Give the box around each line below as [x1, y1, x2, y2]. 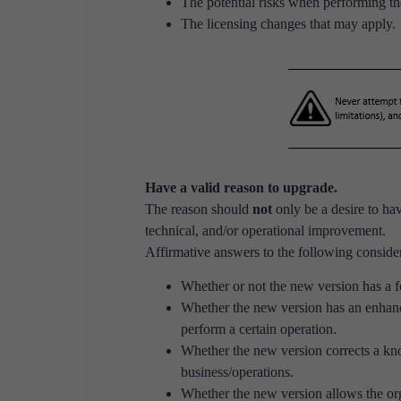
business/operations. [181, 364, 294, 380]
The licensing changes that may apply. [181, 16, 396, 31]
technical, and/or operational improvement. [145, 223, 386, 238]
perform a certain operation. [181, 321, 337, 337]
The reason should [145, 201, 252, 217]
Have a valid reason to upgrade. [145, 180, 337, 195]
